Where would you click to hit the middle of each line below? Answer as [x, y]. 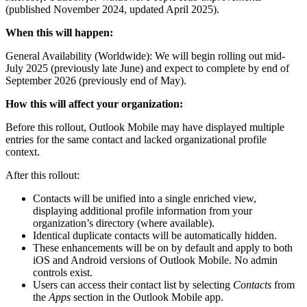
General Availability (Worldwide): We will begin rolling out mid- [145, 56]
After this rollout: [42, 175]
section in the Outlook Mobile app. [148, 297]
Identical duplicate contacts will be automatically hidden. [155, 235]
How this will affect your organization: [94, 103]
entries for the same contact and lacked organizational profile [136, 139]
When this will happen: [59, 32]
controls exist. [63, 272]
